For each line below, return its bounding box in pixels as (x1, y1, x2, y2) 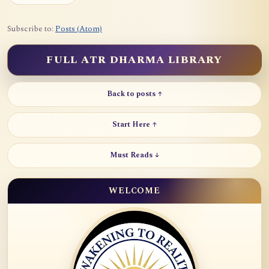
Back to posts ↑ (107, 88, 162, 100)
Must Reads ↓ (110, 150, 159, 162)
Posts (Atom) (55, 22, 102, 35)
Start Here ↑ (112, 119, 157, 131)
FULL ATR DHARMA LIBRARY (46, 52, 223, 68)
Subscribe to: (7, 22, 55, 35)
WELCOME (109, 184, 160, 197)
